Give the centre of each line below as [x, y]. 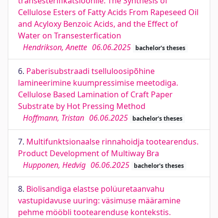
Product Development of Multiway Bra [89, 153]
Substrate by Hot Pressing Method [82, 106]
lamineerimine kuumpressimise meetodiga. [98, 83]
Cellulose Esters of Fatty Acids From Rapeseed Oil [108, 12]
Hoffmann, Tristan [54, 118]
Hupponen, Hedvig [54, 165]
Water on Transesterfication [70, 36]
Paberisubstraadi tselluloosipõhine [91, 71]
